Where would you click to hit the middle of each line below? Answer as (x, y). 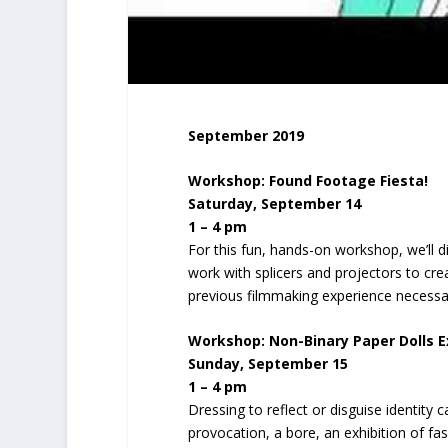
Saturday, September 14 (274, 204)
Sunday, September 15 (267, 364)
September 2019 (245, 135)
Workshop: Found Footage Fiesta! (307, 181)
